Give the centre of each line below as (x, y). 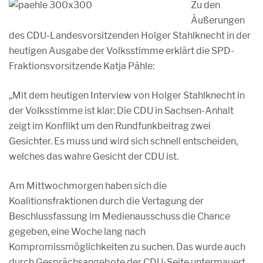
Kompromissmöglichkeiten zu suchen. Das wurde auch (127, 247)
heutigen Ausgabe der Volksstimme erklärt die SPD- (122, 51)
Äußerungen (218, 20)
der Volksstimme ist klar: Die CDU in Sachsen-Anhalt (121, 111)
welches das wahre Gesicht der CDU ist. (94, 156)
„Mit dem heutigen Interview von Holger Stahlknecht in (127, 95)
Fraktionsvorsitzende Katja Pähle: (82, 66)
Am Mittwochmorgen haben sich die (88, 186)
